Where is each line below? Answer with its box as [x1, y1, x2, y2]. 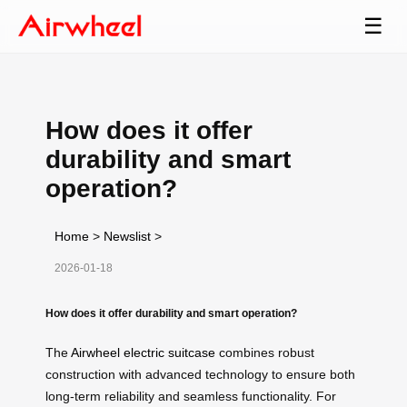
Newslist [104, 228, 151, 243]
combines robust [215, 344, 314, 360]
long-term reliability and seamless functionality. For [45, 388, 336, 403]
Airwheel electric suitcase [71, 344, 215, 360]
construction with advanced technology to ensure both [45, 366, 355, 382]
